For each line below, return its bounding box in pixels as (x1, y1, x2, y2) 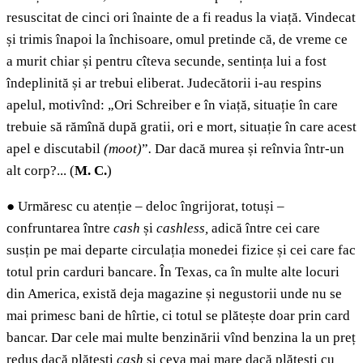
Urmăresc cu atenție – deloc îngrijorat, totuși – (15, 199, 284, 215)
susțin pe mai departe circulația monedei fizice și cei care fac (6, 242, 356, 258)
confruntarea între (6, 220, 113, 237)
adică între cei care (211, 220, 320, 237)
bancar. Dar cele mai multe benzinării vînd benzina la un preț (6, 330, 356, 346)
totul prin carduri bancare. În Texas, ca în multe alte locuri (6, 264, 340, 280)
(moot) (104, 141, 142, 157)
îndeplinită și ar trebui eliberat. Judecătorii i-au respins (6, 75, 322, 92)
